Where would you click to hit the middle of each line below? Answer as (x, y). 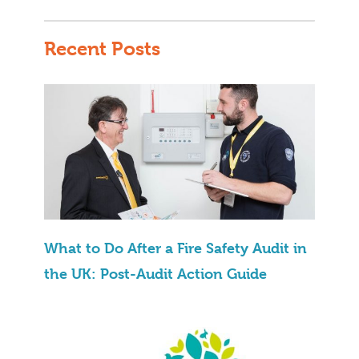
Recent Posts (102, 49)
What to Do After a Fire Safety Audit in (175, 248)
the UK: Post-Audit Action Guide (155, 274)
